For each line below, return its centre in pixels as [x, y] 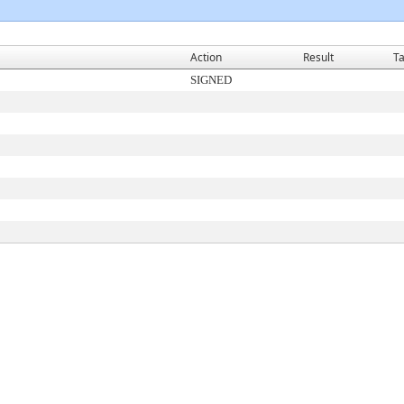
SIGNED [211, 80]
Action [206, 57]
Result [318, 57]
